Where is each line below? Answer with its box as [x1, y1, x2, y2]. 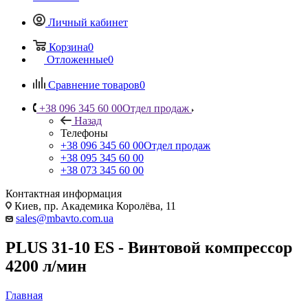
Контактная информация [5, 187, 122, 199]
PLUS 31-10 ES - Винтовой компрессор [5, 238, 292, 256]
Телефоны [60, 126, 108, 139]
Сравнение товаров [48, 78, 140, 91]
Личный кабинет [48, 16, 128, 28]
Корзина [49, 41, 88, 53]
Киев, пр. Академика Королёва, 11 [12, 199, 176, 212]
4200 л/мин [5, 256, 87, 275]
